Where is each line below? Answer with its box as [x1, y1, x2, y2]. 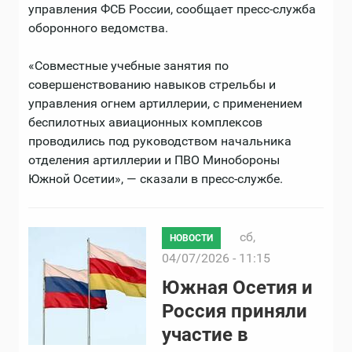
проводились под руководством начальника [28, 134, 291, 149]
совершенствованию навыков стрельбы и [28, 77, 276, 93]
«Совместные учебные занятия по [28, 58, 229, 74]
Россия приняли [162, 300, 307, 323]
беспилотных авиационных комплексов [28, 115, 262, 130]
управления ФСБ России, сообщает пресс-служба [28, 2, 316, 17]
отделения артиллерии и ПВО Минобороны [28, 152, 280, 168]
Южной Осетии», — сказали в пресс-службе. [28, 171, 283, 187]
